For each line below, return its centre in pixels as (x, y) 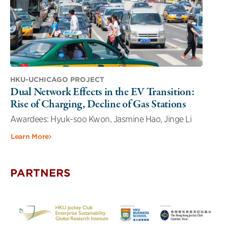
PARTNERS (40, 173)
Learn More (30, 136)
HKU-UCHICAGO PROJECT (57, 79)
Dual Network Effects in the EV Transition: (103, 92)
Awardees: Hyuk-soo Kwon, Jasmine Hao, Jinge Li (101, 119)
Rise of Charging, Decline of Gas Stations (98, 104)
